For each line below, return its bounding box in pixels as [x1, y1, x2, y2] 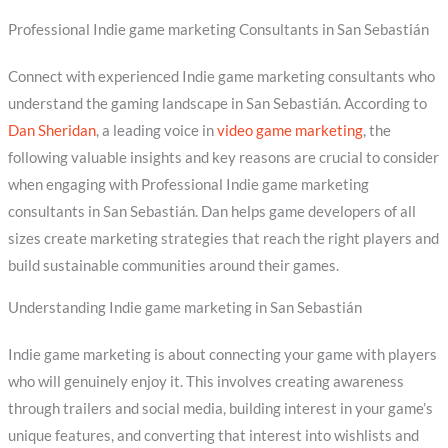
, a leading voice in [95, 122, 217, 140]
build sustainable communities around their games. [7, 257, 339, 275]
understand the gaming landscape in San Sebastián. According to [7, 95, 427, 113]
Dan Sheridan [7, 122, 96, 140]
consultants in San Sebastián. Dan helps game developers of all [7, 203, 416, 221]
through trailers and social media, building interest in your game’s [7, 399, 433, 417]
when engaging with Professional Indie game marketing [7, 176, 369, 194]
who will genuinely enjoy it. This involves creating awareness [7, 372, 404, 390]
